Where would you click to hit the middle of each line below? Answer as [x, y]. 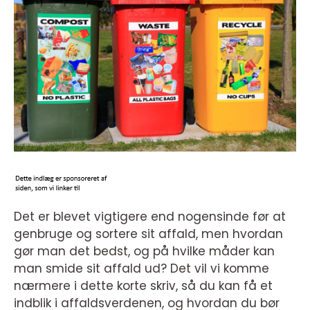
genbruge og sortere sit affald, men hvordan [148, 234]
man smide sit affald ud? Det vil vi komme [142, 268]
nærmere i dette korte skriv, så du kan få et [143, 286]
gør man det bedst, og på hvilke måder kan [144, 251]
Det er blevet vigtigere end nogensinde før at [150, 217]
